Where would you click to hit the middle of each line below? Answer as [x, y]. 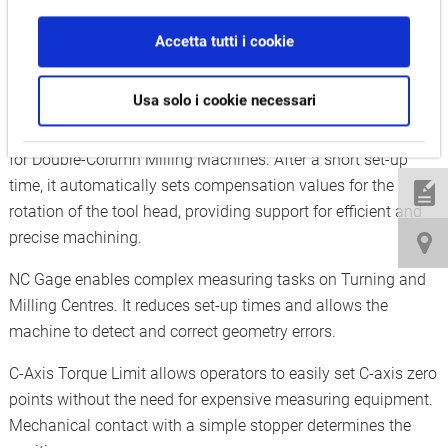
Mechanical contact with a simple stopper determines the [209, 425]
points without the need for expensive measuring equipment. [220, 399]
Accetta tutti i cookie [224, 41]
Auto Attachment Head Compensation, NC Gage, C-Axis [207, 81]
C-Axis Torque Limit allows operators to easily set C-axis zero [222, 373]
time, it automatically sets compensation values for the [201, 185]
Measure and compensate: [135, 53]
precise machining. [75, 237]
